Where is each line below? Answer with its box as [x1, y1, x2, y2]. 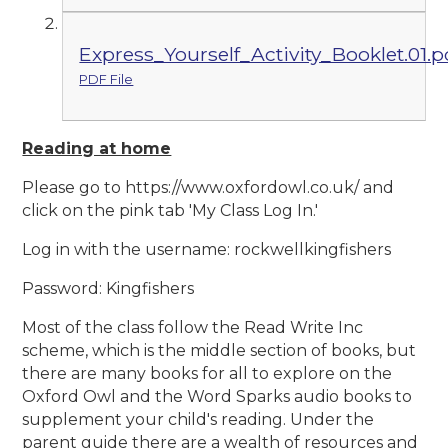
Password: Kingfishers [22, 279, 195, 299]
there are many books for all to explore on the [22, 364, 393, 384]
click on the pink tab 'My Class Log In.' [22, 201, 319, 221]
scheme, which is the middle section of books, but [22, 341, 417, 361]
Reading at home [22, 139, 172, 159]
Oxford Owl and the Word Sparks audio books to [22, 387, 413, 407]
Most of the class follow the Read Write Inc [22, 318, 364, 338]
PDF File [79, 71, 134, 87]
